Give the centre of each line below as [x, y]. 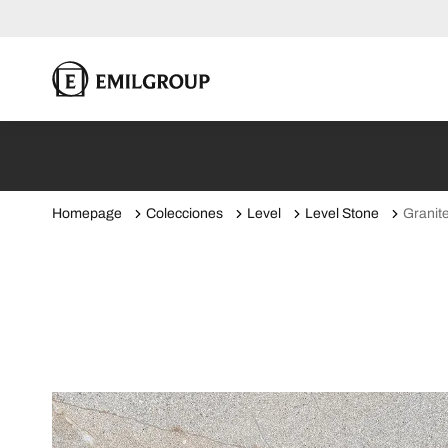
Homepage [87, 213]
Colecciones [184, 213]
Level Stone [342, 213]
